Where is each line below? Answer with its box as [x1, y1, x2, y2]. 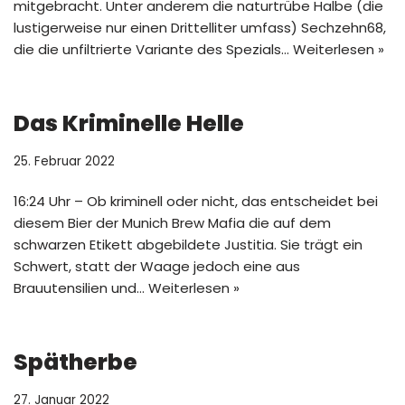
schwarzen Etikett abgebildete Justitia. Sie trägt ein [14, 235, 363, 254]
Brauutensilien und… [14, 278, 148, 297]
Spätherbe [14, 346, 137, 378]
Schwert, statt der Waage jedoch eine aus [14, 257, 300, 276]
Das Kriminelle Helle [14, 108, 244, 139]
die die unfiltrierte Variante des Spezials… [14, 40, 293, 59]
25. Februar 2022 [14, 153, 115, 170]
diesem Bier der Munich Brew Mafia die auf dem [14, 213, 331, 232]
